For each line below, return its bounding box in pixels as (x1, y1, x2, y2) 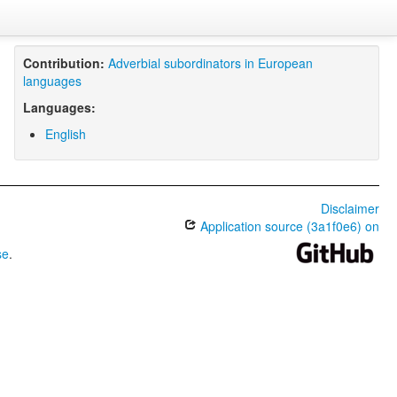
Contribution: (22, 54, 105, 72)
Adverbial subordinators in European (107, 54, 313, 72)
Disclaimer (320, 199, 379, 217)
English (44, 125, 86, 143)
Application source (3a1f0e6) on (196, 217, 379, 235)
